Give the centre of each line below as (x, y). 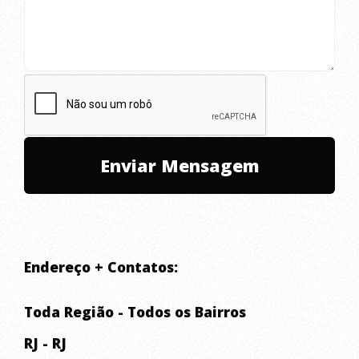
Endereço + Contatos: (101, 266)
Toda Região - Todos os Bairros (135, 312)
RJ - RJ (45, 343)
